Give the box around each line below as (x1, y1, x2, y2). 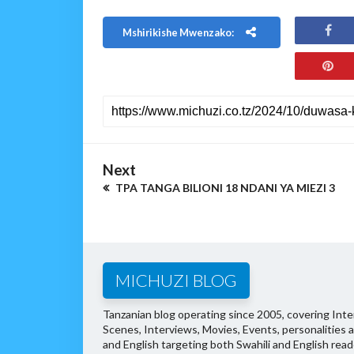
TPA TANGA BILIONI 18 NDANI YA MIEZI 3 (112, 181, 335, 194)
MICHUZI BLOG (115, 269, 237, 291)
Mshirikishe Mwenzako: (122, 25, 235, 39)
